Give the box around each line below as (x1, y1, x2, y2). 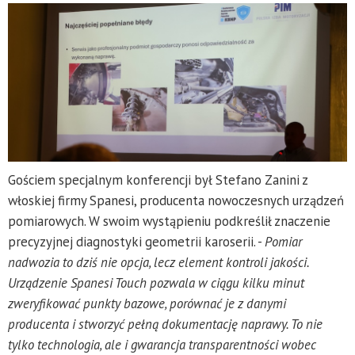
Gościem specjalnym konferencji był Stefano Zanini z (8, 170, 307, 189)
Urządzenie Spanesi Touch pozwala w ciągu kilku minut (8, 273, 304, 292)
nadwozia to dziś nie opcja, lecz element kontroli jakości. (8, 253, 309, 271)
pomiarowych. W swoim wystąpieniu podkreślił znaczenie (8, 212, 330, 230)
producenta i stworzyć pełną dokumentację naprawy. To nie (8, 315, 323, 333)
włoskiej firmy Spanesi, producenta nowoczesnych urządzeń (8, 191, 344, 209)
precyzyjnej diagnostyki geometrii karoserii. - (8, 232, 265, 250)
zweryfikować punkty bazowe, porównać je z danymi (8, 294, 286, 312)
